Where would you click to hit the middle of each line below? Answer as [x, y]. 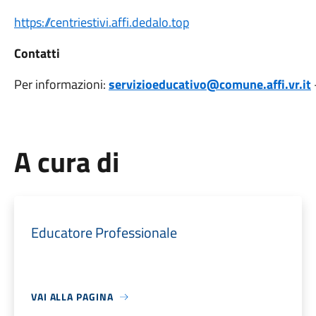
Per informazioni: [61, 84]
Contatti [37, 53]
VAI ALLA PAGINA [72, 297]
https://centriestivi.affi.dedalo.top [101, 22]
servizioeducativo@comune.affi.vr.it [209, 84]
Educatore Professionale [104, 232]
